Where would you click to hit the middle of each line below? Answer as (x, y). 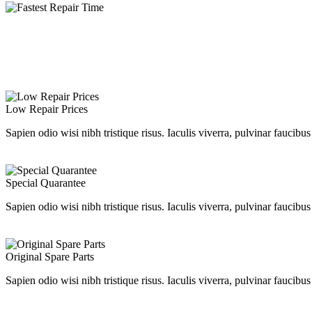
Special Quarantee (46, 183)
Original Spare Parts (50, 257)
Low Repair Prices (47, 109)
